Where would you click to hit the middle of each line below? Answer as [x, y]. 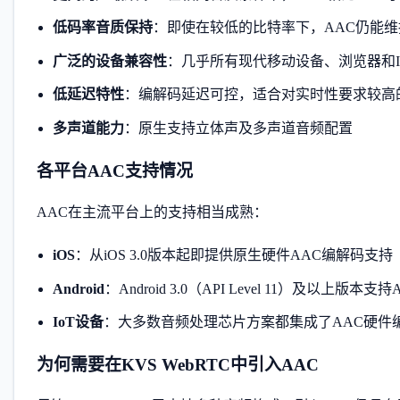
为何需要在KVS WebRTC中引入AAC [178, 365]
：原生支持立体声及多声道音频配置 [238, 128]
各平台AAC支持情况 [115, 171]
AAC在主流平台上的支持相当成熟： [152, 212]
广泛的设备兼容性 [109, 61]
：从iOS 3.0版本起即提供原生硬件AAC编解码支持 [233, 255]
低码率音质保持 [102, 28]
